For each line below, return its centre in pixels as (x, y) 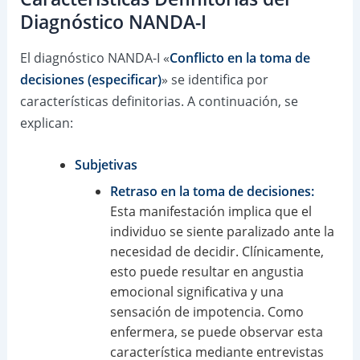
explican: (46, 123)
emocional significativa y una (196, 291)
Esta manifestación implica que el (211, 211)
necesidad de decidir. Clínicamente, (217, 251)
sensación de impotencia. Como (207, 311)
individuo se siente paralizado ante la (222, 231)
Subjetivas (106, 164)
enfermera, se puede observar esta (216, 331)
